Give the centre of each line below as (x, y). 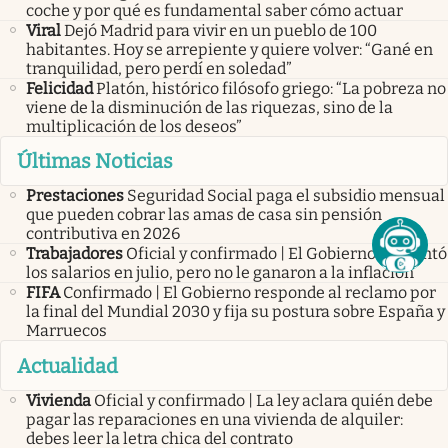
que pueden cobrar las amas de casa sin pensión (204, 215)
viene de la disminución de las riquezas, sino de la (209, 107)
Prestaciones (75, 196)
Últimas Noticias (95, 161)
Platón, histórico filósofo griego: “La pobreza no (271, 88)
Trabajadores (74, 254)
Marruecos (66, 331)
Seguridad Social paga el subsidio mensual (286, 196)
